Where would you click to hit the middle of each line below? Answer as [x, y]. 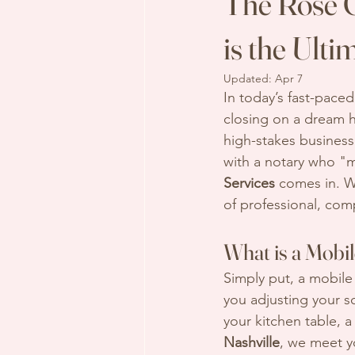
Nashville [252, 342]
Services [249, 183]
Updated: [249, 78]
